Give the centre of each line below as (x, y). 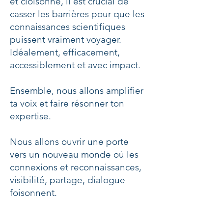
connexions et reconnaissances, (76, 167)
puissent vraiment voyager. (66, 40)
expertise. (30, 116)
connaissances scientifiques (68, 27)
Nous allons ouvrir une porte (69, 142)
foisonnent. (33, 193)
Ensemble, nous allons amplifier (77, 91)
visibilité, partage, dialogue (68, 180)
